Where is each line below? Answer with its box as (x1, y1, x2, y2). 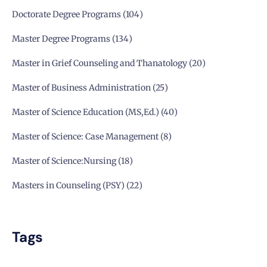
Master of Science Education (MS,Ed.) (12, 107, 159, 118)
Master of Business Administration (12, 82, 151, 94)
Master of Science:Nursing (12, 156, 116, 167)
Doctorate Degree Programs (12, 9, 121, 20)
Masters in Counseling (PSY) (12, 180, 125, 191)
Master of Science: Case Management (12, 131, 159, 142)
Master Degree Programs (12, 33, 110, 45)
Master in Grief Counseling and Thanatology (12, 58, 187, 69)
